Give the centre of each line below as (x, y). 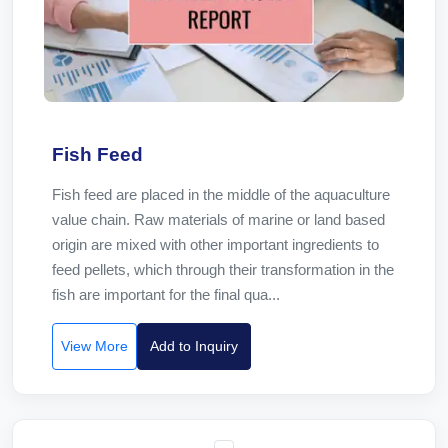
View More (94, 346)
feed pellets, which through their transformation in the (223, 269)
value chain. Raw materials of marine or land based (218, 219)
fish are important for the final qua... (166, 294)
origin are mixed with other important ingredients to (215, 244)
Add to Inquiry (194, 346)
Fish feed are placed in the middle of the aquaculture (221, 194)
